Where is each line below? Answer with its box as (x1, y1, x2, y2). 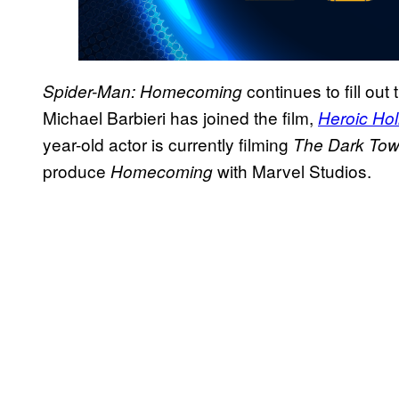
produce (43, 158, 110, 183)
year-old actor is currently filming (43, 131, 293, 156)
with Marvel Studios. (213, 158, 371, 183)
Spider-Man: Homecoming (43, 78, 242, 102)
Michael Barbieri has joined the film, (43, 104, 318, 129)
